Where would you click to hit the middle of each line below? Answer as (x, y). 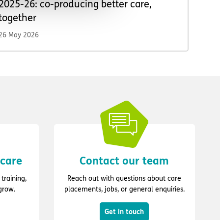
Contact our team (124, 161)
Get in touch (124, 212)
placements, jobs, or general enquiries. (124, 190)
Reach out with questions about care (124, 179)
